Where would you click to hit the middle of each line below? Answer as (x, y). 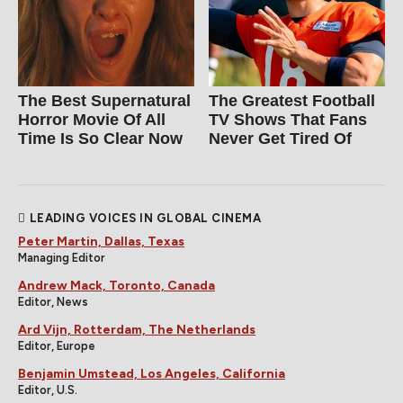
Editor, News (53, 301)
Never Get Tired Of (281, 138)
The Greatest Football (292, 100)
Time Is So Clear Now (100, 138)
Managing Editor (62, 257)
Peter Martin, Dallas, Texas (101, 241)
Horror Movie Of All (92, 119)
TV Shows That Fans (288, 119)
